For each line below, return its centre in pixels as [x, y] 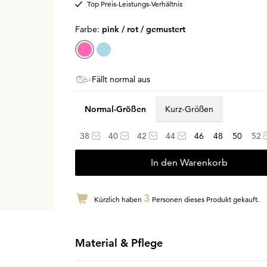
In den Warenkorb [190, 162]
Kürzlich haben [119, 199]
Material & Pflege [119, 243]
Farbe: [88, 29]
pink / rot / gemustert [143, 29]
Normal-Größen [115, 109]
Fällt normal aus [121, 79]
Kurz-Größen [189, 109]
